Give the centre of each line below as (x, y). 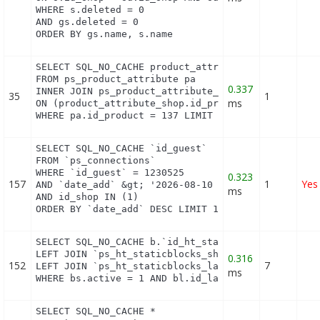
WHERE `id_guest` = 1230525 (110, 173)
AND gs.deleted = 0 (87, 22)
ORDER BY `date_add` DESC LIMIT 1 (127, 209)
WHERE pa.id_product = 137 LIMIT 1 (130, 116)
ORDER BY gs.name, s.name (105, 34)
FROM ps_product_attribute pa (116, 79)
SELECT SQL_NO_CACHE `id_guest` (122, 149)
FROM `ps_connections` (96, 161)
